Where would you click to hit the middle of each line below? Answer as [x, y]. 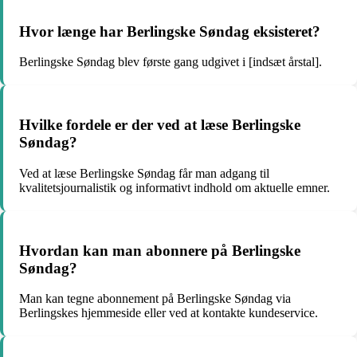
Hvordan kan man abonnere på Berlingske [160, 250]
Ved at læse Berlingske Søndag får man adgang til [144, 173]
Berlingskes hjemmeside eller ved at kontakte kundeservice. [169, 313]
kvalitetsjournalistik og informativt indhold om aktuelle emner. [175, 187]
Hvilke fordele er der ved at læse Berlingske [160, 125]
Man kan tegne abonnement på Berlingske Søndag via [155, 299]
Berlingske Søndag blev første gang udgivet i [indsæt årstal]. [171, 62]
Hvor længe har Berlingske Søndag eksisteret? [170, 31]
